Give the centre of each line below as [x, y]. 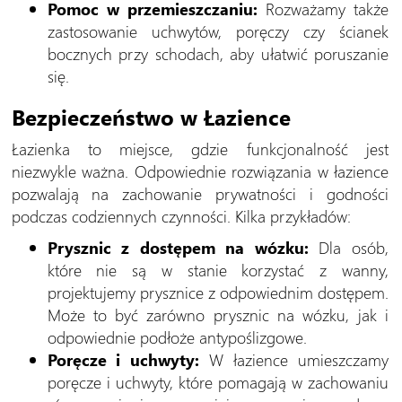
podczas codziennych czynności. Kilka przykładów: [181, 215]
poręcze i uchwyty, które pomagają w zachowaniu [218, 381]
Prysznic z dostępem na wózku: [178, 247]
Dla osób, [349, 247]
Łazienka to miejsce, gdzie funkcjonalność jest [200, 148]
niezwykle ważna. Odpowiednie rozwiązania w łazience [200, 170]
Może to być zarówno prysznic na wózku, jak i [218, 314]
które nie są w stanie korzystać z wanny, [218, 269]
